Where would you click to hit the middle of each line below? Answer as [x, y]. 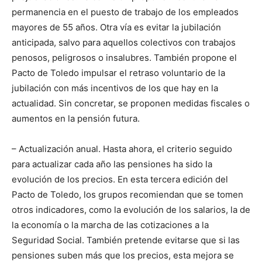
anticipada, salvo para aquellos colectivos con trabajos [124, 43]
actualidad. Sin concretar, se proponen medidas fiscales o [131, 104]
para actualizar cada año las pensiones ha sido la [112, 164]
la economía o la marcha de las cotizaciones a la [110, 225]
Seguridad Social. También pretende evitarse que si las [126, 240]
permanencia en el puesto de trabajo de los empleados [125, 12]
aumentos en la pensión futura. [76, 119]
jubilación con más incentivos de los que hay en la [115, 88]
